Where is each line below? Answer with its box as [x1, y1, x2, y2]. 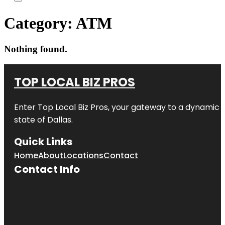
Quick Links [14, 134, 72, 149]
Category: [4, 14, 76, 33]
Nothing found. [4, 43, 67, 54]
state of [14, 114, 47, 126]
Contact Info [14, 162, 80, 176]
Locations [63, 149, 103, 161]
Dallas [47, 114, 71, 126]
